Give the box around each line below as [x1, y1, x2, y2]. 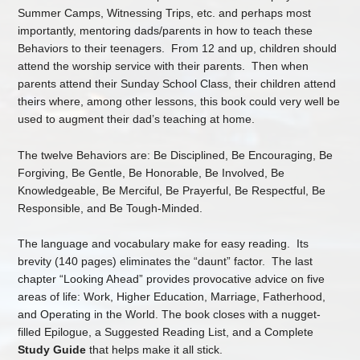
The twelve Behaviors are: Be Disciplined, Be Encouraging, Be [18, 148, 333, 162]
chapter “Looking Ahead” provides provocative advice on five [18, 272, 325, 286]
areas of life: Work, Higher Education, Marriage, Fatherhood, [18, 290, 326, 304]
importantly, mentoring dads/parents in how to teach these [18, 23, 313, 37]
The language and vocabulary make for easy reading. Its [18, 237, 309, 251]
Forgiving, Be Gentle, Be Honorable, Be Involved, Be [18, 166, 285, 179]
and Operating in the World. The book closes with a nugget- [18, 308, 321, 321]
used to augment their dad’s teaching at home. [18, 112, 259, 125]
